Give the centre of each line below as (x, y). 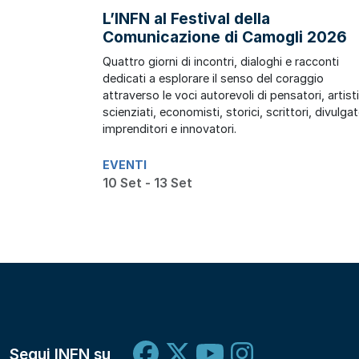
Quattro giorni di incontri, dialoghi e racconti (221, 61)
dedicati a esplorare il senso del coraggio (213, 78)
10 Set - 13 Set (147, 182)
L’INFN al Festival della (186, 18)
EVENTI (125, 164)
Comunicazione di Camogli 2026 (225, 36)
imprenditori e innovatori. (169, 128)
